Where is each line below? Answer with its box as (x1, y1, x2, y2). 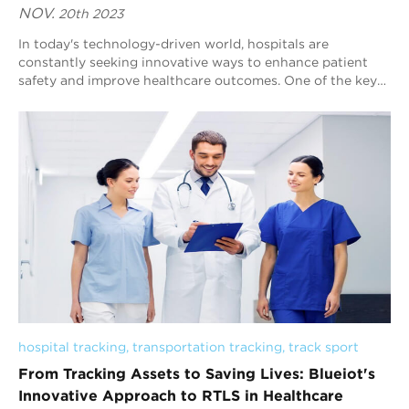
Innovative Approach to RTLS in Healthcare (18, 386, 343, 404)
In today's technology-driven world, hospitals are (18, 36, 329, 51)
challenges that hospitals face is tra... (18, 90, 251, 106)
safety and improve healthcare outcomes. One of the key (18, 72, 377, 88)
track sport (288, 339, 359, 354)
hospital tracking (18, 339, 126, 354)
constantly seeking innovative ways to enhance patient (18, 54, 368, 69)
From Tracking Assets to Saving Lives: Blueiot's (18, 364, 375, 382)
